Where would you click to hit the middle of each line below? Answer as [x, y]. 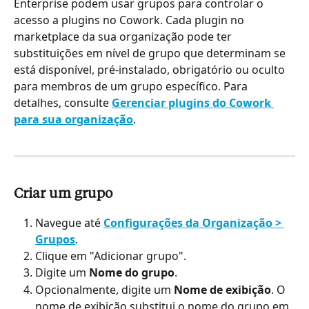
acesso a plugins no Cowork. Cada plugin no [130, 20]
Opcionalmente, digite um [104, 289]
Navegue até [69, 222]
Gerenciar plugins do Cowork [193, 102]
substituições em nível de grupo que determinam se [151, 53]
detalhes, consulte [63, 102]
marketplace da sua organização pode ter [124, 36]
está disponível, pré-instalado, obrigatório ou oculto [151, 69]
